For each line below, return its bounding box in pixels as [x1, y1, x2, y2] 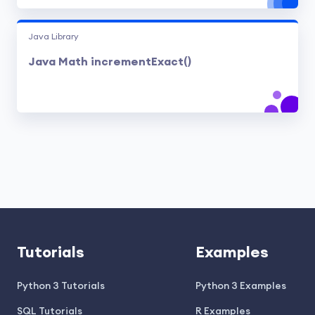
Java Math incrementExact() [28, 56, 191, 67]
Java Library [28, 32, 79, 41]
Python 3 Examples [195, 281, 286, 291]
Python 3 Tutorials [17, 281, 105, 291]
